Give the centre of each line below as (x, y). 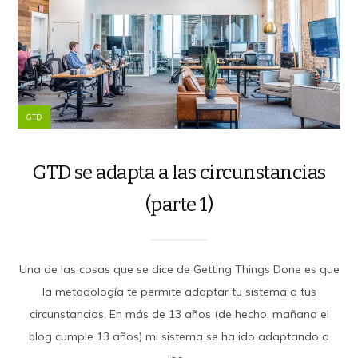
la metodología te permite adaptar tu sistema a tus (179, 291)
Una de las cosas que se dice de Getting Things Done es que (179, 269)
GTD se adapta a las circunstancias (179, 172)
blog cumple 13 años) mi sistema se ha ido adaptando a (179, 336)
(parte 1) (179, 204)
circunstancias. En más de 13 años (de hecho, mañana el (179, 314)
